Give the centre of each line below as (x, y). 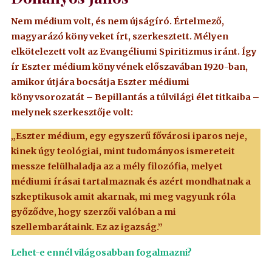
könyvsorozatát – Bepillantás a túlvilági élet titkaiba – (135, 97)
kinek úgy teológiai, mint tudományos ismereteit (123, 151)
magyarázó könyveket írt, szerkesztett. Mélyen (120, 36)
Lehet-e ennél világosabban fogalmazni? (102, 253)
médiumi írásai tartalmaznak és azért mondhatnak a (131, 181)
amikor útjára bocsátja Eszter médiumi (100, 82)
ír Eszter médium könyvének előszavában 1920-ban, (130, 66)
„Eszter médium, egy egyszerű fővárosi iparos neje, (129, 136)
